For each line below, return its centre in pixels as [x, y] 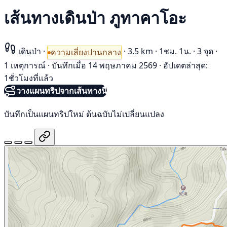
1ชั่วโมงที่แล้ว [29, 78]
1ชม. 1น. [175, 51]
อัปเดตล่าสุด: [185, 66]
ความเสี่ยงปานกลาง [86, 52]
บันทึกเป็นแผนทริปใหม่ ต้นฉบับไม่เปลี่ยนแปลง [84, 114]
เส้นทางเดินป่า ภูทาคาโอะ [95, 18]
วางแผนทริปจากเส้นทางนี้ [62, 91]
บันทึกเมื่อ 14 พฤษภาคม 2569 [104, 66]
